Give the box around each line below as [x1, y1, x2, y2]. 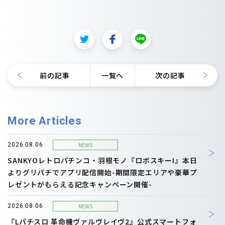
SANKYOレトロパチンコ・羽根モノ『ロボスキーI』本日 [8, 155, 197, 165]
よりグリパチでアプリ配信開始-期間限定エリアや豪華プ [8, 167, 197, 177]
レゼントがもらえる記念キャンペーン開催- [8, 179, 152, 189]
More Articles [8, 114, 82, 127]
